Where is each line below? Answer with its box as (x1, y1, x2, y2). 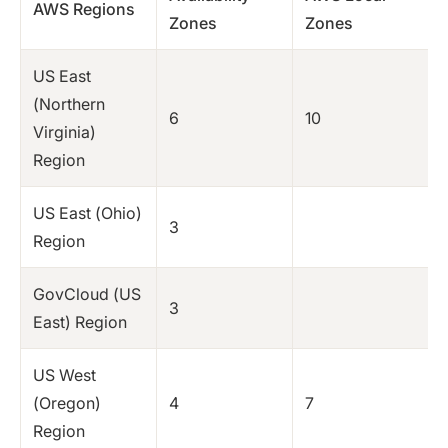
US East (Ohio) (33, 202, 142, 223)
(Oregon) (33, 392, 101, 413)
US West (33, 364, 96, 385)
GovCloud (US (33, 283, 141, 304)
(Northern (33, 93, 105, 114)
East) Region (33, 311, 127, 332)
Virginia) (33, 121, 96, 142)
